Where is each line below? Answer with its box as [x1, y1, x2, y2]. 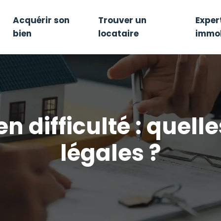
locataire [98, 28, 139, 39]
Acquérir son [12, 14, 70, 26]
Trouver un [98, 14, 147, 26]
